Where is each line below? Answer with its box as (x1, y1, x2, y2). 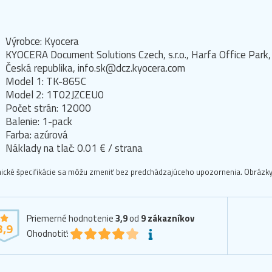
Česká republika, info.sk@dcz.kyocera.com (5, 60, 185, 76)
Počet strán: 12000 (5, 100, 91, 117)
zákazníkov (148, 211, 194, 226)
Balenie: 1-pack (5, 114, 72, 130)
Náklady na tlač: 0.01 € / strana (5, 140, 143, 157)
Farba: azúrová (5, 127, 68, 143)
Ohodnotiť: (27, 226, 69, 241)
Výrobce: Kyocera (5, 33, 79, 50)
